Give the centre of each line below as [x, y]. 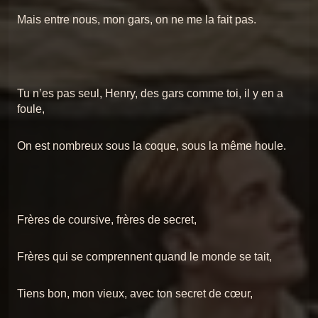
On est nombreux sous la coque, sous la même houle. [152, 146]
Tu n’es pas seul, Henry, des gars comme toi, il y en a [150, 93]
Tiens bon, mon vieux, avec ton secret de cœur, [135, 293]
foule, [31, 109]
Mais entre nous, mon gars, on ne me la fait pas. [137, 19]
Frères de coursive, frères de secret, [107, 219]
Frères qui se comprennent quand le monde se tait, [144, 256]
